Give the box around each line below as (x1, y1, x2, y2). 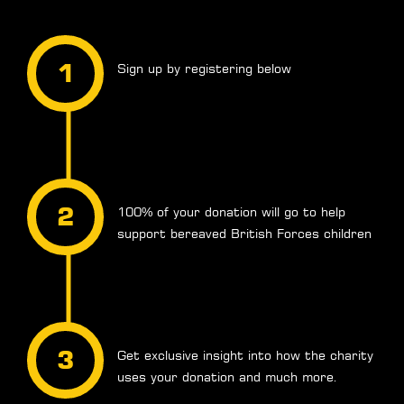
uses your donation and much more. (117, 368, 338, 385)
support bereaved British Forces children (117, 225, 372, 242)
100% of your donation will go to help (117, 203, 345, 220)
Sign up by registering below (117, 60, 291, 77)
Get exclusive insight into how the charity (117, 346, 373, 363)
